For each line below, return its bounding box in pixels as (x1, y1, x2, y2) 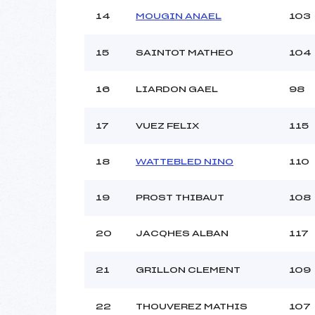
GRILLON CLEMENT (136, 265, 240, 274)
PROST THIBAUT (136, 193, 224, 202)
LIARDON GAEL (136, 84, 218, 94)
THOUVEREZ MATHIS (136, 302, 247, 311)
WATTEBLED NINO (136, 157, 233, 166)
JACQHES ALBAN (136, 229, 229, 238)
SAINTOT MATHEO (136, 48, 233, 57)
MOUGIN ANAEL (136, 11, 221, 20)
